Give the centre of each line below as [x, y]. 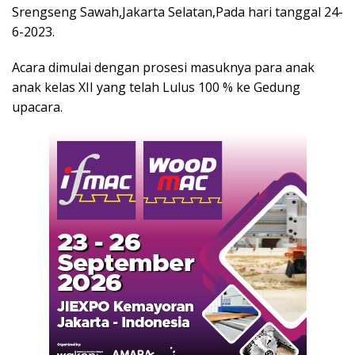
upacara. [37, 107]
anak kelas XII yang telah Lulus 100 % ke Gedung [156, 88]
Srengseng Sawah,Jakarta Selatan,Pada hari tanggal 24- [177, 12]
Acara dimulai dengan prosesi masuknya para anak [163, 68]
